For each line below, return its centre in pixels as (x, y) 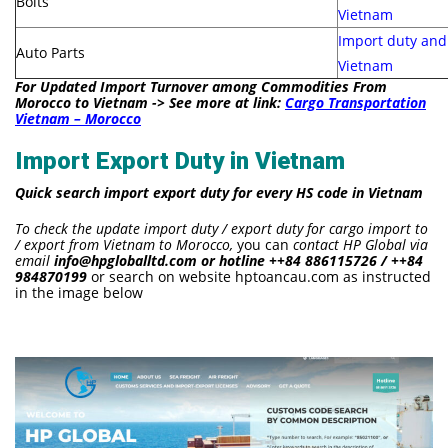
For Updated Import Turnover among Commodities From (201, 86)
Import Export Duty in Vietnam (180, 160)
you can (263, 244)
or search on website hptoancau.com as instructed (259, 276)
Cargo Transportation (355, 102)
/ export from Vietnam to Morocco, (124, 244)
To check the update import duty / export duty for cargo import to (221, 228)
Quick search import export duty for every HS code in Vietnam (219, 192)
